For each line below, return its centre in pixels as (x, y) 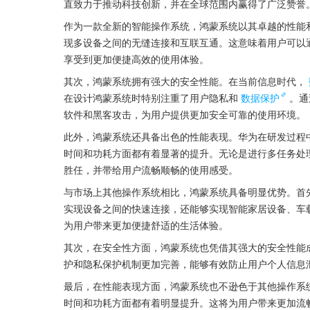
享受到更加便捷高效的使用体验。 (136, 59)
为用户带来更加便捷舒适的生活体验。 (146, 225)
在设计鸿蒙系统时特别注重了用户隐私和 (151, 98)
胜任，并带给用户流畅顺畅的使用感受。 (151, 170)
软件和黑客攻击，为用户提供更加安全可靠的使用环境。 (185, 114)
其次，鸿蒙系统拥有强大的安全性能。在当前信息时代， (185, 81)
